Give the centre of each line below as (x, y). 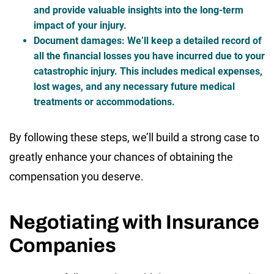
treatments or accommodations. (104, 102)
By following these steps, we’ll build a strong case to (134, 137)
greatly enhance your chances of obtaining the (121, 157)
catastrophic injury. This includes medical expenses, (148, 71)
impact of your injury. (80, 25)
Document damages (78, 40)
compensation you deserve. (76, 176)
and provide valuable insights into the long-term (139, 10)
